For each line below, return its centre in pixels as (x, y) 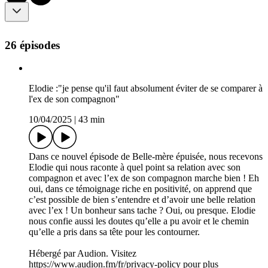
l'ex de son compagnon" (74, 196)
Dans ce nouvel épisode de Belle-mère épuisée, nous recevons (146, 253)
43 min (92, 216)
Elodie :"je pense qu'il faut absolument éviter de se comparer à (146, 185)
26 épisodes (32, 45)
